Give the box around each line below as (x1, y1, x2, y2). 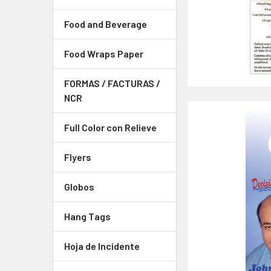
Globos (64, 181, 94, 192)
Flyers (64, 151, 91, 163)
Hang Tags (64, 211, 111, 222)
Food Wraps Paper (64, 48, 143, 59)
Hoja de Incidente (64, 240, 140, 252)
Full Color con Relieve (64, 122, 157, 133)
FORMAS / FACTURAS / (64, 77, 160, 89)
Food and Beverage (64, 18, 147, 30)
